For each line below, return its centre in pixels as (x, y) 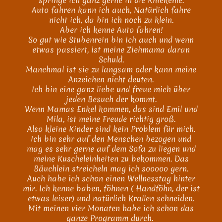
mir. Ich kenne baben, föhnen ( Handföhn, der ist (111, 188)
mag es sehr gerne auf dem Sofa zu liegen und (111, 149)
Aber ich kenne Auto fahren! (111, 30)
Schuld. (111, 59)
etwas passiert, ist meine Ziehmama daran (111, 50)
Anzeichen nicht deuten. (111, 79)
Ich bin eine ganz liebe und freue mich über (111, 89)
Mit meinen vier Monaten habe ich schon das (111, 208)
